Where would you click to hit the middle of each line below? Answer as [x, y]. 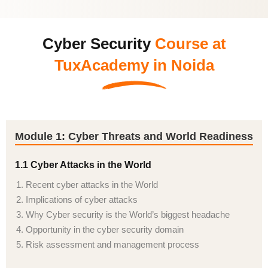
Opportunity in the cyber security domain [105, 229]
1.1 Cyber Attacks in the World [83, 165]
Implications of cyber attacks [82, 200]
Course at [190, 44]
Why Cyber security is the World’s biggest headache [128, 214]
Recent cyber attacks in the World [92, 185]
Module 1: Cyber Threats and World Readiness [134, 136]
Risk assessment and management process [112, 244]
